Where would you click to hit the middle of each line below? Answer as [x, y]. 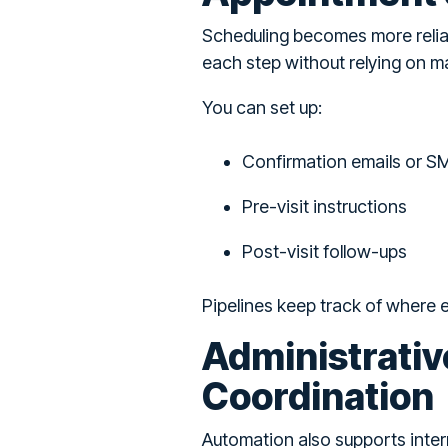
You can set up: [262, 108]
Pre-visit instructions [324, 207]
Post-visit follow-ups [324, 252]
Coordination [318, 397]
